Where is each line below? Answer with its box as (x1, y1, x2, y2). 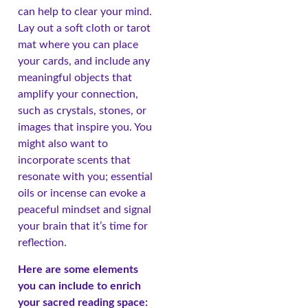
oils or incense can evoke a (18, 188, 146, 199)
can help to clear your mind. (18, 6, 152, 18)
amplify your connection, (18, 89, 138, 100)
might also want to (18, 138, 108, 150)
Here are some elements (18, 263, 138, 275)
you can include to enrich (18, 280, 141, 291)
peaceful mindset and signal (18, 204, 151, 216)
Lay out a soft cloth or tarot (18, 23, 151, 34)
